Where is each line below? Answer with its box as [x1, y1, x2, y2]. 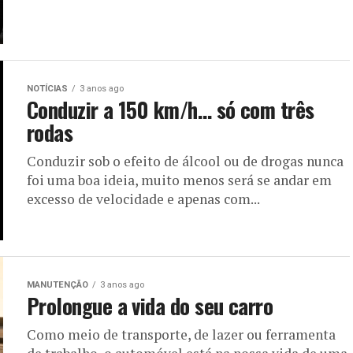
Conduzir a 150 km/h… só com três [27, 94, 314, 125]
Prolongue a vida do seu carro [27, 290, 273, 321]
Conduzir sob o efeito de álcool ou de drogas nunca [27, 152, 344, 170]
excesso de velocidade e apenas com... [27, 190, 260, 208]
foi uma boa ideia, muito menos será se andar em [27, 171, 332, 189]
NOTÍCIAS [27, 84, 68, 94]
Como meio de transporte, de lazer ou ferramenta [27, 325, 336, 344]
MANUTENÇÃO [27, 280, 88, 290]
